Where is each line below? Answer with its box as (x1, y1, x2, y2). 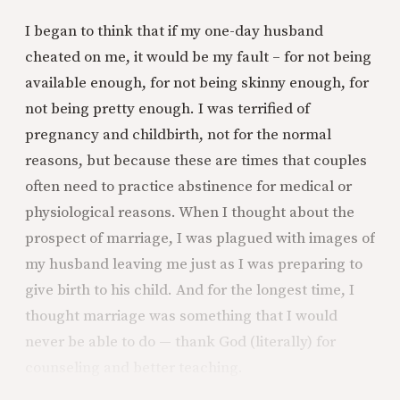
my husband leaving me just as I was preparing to (25, 254, 362, 274)
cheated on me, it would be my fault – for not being (25, 46, 371, 67)
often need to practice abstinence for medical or (25, 176, 352, 196)
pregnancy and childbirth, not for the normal (25, 124, 331, 145)
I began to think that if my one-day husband (25, 21, 323, 41)
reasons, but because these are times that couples (25, 150, 367, 171)
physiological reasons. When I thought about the (25, 202, 354, 222)
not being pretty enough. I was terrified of (25, 98, 310, 119)
